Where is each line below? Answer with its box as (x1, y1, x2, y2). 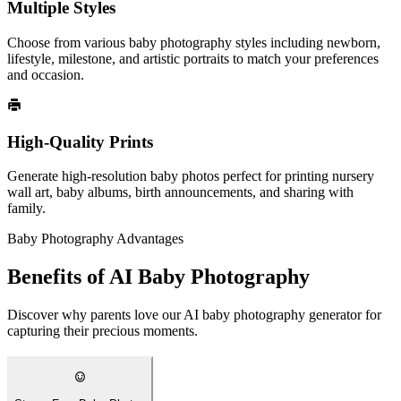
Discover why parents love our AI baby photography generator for (7, 307, 381, 323)
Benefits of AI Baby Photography (7, 265, 310, 289)
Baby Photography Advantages (7, 231, 183, 247)
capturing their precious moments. (7, 323, 198, 339)
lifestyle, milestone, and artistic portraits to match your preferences (7, 50, 379, 66)
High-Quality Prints (7, 132, 153, 151)
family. (7, 200, 46, 217)
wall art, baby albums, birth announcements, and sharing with (7, 184, 354, 200)
